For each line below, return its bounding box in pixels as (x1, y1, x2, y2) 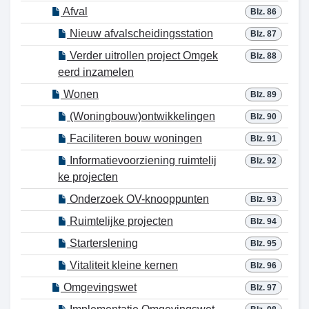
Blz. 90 (250, 112, 277, 121)
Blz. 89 (250, 90, 277, 99)
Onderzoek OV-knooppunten (67, 193, 209, 205)
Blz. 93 (250, 195, 277, 204)
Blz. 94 (250, 217, 277, 226)
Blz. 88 (250, 51, 277, 61)
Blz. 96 (250, 261, 277, 270)
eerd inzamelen (58, 66, 134, 78)
